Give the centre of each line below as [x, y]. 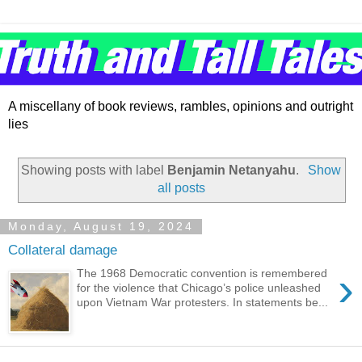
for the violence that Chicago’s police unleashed [199, 288]
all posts [181, 188]
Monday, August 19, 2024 [101, 227]
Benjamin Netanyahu [232, 170]
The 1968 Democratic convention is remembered [202, 274]
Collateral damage [63, 250]
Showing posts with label [95, 170]
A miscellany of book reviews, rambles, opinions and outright [181, 107]
